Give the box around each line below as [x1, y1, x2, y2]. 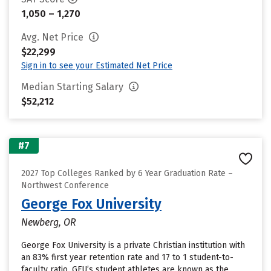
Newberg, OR [21, 217, 76, 228]
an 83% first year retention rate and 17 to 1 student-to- [21, 252, 233, 263]
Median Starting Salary [21, 81, 126, 93]
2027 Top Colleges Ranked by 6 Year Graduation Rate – [21, 168, 233, 178]
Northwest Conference [21, 180, 109, 191]
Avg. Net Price [21, 31, 86, 43]
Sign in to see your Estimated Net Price [21, 60, 172, 71]
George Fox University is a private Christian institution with [21, 240, 245, 250]
